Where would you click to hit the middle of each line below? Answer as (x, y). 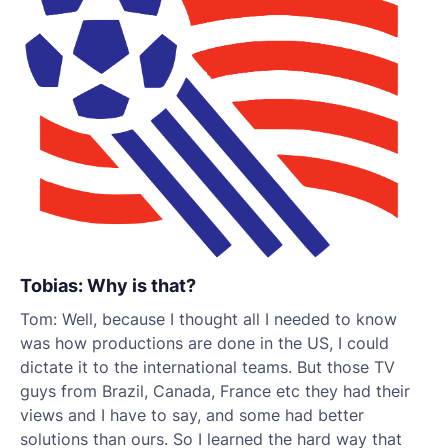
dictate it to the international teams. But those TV (207, 367)
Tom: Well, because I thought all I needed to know (208, 319)
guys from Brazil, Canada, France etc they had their (215, 391)
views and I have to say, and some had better (192, 415)
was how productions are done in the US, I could (204, 343)
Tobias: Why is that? (110, 285)
